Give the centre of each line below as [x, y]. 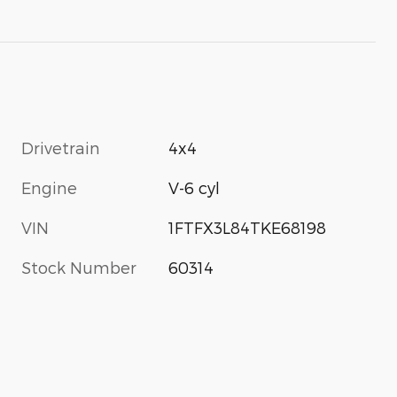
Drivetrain [61, 147]
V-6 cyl [195, 187]
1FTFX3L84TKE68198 [248, 227]
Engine [49, 187]
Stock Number [79, 267]
